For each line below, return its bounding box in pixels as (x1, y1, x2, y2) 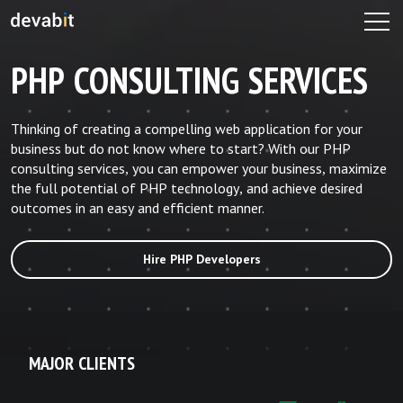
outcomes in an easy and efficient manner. (11, 201, 264, 216)
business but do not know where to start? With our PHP (11, 141, 351, 157)
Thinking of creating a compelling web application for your (11, 121, 363, 137)
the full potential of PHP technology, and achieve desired (11, 181, 363, 196)
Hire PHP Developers (142, 253, 261, 266)
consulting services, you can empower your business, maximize (11, 161, 387, 176)
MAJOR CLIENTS (29, 354, 135, 373)
